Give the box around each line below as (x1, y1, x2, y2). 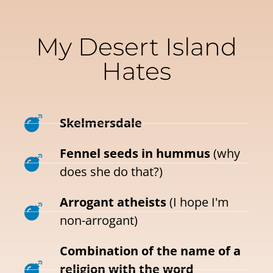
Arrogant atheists (59, 194, 166, 211)
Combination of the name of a (59, 243, 241, 260)
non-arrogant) (59, 212, 138, 229)
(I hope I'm (166, 194, 229, 211)
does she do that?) (59, 163, 163, 180)
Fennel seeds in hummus (59, 145, 210, 162)
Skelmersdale (59, 115, 142, 132)
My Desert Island (36, 32, 237, 62)
